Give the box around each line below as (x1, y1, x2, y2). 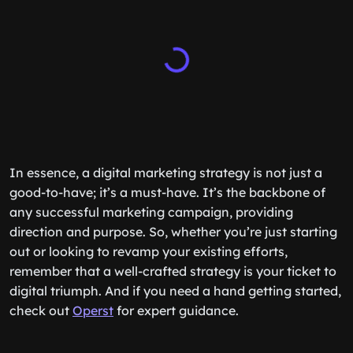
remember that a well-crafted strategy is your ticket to (9, 263, 336, 279)
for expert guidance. (113, 303, 239, 318)
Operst (72, 303, 113, 318)
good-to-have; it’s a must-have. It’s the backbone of (9, 184, 325, 200)
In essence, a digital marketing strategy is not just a (9, 165, 322, 180)
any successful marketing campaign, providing (9, 204, 293, 220)
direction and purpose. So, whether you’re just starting (9, 224, 337, 240)
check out (9, 303, 72, 318)
